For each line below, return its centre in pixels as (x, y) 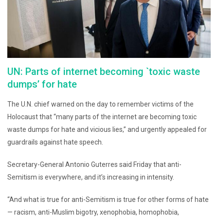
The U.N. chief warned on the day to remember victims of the (100, 104)
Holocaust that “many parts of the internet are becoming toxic (102, 117)
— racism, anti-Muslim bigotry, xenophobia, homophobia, (93, 212)
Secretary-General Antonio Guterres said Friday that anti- (94, 164)
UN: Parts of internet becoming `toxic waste (104, 71)
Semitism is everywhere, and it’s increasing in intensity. (91, 177)
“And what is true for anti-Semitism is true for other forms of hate (108, 199)
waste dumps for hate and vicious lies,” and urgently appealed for (107, 129)
